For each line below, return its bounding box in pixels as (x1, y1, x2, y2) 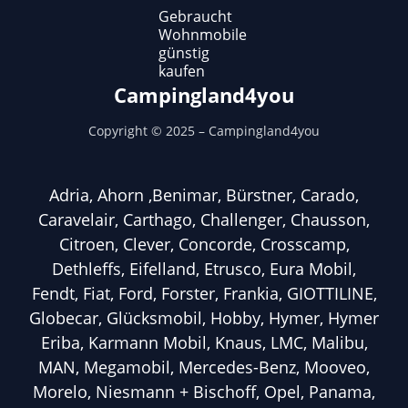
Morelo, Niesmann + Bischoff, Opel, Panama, (33, 380, 375, 403)
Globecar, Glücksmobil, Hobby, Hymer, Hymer (29, 306, 379, 329)
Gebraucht (158, 5, 233, 26)
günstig (158, 42, 210, 63)
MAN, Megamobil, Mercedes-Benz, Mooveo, (38, 355, 370, 378)
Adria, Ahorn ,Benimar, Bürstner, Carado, (49, 183, 359, 206)
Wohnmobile (158, 24, 248, 45)
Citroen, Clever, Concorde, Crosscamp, (58, 232, 350, 255)
